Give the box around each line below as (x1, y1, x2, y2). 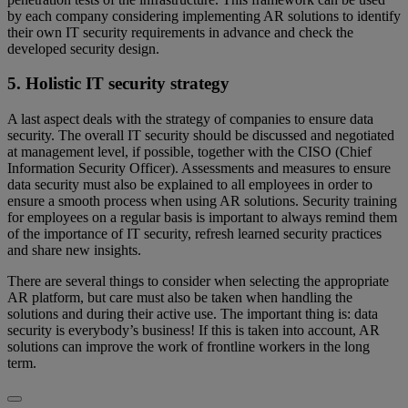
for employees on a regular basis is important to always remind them (7, 209, 397, 225)
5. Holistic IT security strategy (7, 74, 229, 94)
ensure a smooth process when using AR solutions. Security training (7, 193, 397, 209)
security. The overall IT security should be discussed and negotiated (7, 127, 394, 143)
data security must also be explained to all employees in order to (7, 177, 372, 192)
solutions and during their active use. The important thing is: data (7, 306, 378, 321)
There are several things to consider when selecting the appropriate (7, 273, 389, 289)
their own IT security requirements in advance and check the (7, 24, 353, 40)
